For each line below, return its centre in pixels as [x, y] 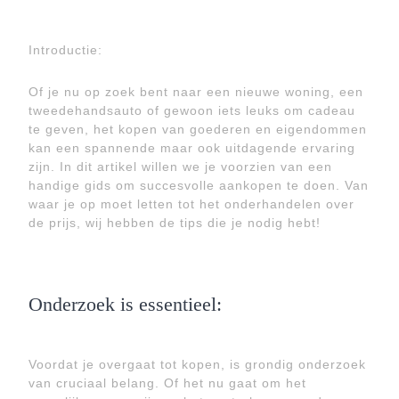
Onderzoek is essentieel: [125, 305]
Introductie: [65, 50]
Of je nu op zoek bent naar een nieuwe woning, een [196, 92]
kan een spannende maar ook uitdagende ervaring [192, 148]
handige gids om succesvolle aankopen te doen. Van [199, 185]
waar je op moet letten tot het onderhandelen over [191, 204]
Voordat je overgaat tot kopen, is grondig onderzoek [197, 364]
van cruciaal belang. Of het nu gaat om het [167, 383]
